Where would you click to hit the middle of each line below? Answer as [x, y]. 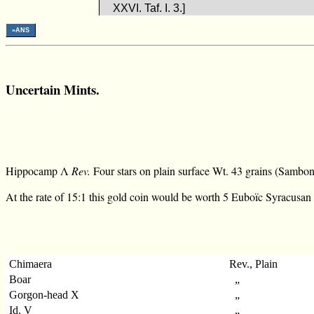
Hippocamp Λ [39, 171]
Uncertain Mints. [53, 89]
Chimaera [31, 264]
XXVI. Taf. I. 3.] [149, 8]
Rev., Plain [254, 264]
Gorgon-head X [45, 295]
